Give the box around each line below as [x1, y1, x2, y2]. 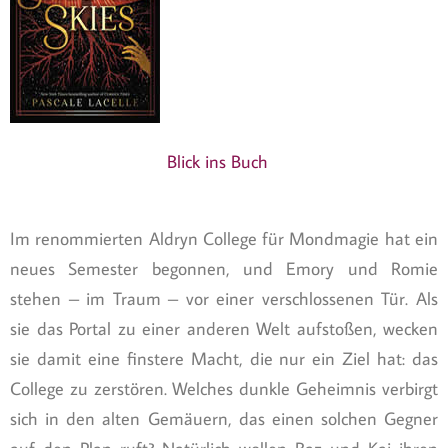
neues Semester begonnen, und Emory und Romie [10, 257, 438, 281]
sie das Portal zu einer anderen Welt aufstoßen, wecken [10, 317, 438, 341]
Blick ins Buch [167, 150, 269, 174]
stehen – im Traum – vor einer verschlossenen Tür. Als [10, 287, 438, 311]
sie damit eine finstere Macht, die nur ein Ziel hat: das [10, 347, 438, 371]
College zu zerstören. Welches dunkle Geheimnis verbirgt [10, 377, 438, 401]
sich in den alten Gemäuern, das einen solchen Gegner [10, 407, 438, 431]
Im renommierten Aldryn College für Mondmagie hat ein [10, 227, 438, 251]
